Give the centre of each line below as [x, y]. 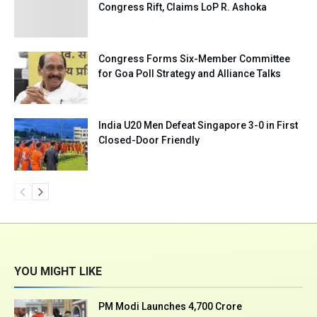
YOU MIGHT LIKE [58, 271]
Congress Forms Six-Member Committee [194, 58]
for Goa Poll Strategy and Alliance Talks [190, 73]
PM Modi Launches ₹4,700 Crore [170, 306]
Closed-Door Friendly [149, 140]
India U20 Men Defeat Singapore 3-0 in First [198, 125]
